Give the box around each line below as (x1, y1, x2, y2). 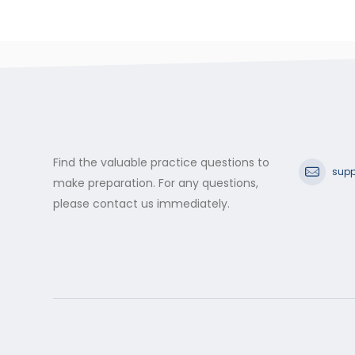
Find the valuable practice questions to (53, 155, 269, 171)
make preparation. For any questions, (53, 175, 258, 192)
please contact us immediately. (53, 196, 230, 212)
